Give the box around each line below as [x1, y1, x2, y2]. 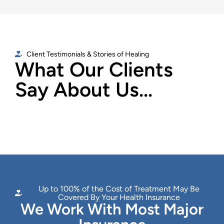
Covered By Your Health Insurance [58, 192, 180, 202]
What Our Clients [15, 57, 173, 81]
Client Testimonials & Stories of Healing [26, 49, 149, 58]
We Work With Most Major [20, 199, 203, 218]
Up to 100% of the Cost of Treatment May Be [38, 183, 200, 193]
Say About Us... [15, 77, 152, 101]
